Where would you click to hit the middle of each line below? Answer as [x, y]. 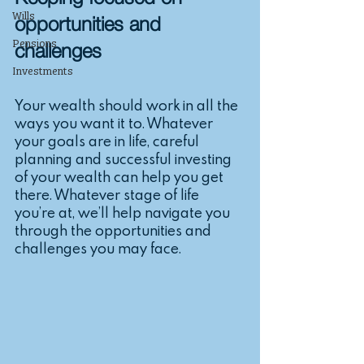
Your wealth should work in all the [128, 105]
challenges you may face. [98, 248]
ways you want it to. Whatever [115, 123]
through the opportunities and [115, 230]
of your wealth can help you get [121, 177]
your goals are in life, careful [108, 141]
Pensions [35, 42]
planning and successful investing [125, 159]
